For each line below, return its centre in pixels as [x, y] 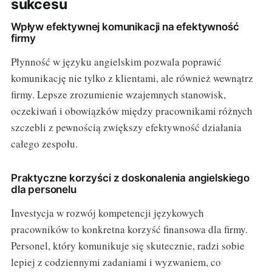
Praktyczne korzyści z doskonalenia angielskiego [130, 178]
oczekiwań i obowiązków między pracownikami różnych [131, 111]
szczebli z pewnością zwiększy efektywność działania [126, 127]
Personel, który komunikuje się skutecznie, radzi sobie [127, 246]
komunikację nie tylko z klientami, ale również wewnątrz [132, 78]
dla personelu [43, 190]
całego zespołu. [44, 144]
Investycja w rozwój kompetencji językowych [107, 213]
